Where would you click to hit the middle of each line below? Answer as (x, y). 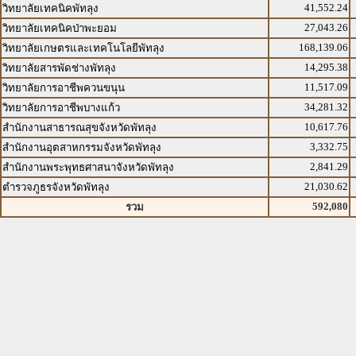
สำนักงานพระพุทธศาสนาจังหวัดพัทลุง (88, 167)
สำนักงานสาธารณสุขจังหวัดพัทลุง (79, 128)
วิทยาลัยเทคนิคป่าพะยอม (60, 28)
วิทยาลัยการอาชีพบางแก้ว (61, 108)
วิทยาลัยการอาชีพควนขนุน (64, 88)
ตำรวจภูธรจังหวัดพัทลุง (56, 187)
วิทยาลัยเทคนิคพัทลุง (50, 8)
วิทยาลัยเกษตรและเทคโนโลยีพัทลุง (83, 48)
